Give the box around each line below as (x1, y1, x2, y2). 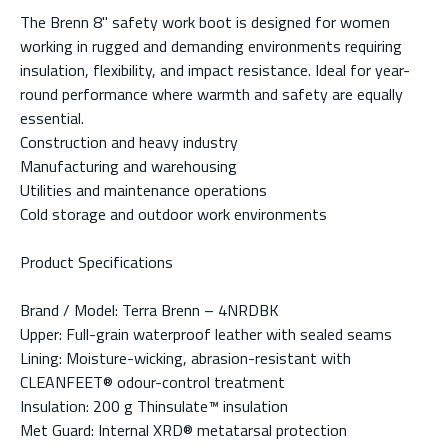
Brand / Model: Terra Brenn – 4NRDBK (20, 297, 279, 322)
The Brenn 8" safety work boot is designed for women (20, 9, 390, 34)
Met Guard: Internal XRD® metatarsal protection (20, 417, 347, 442)
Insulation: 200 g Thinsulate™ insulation (20, 393, 288, 418)
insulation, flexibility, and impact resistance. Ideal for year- (20, 57, 410, 82)
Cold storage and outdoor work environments (20, 201, 327, 226)
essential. (20, 105, 84, 130)
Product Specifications (20, 249, 173, 274)
